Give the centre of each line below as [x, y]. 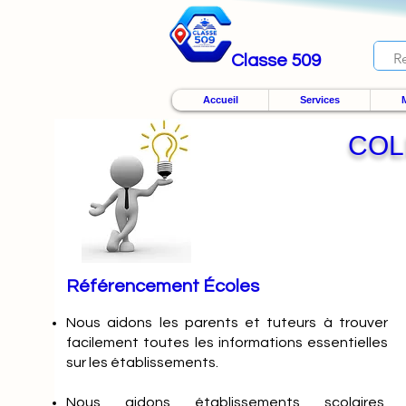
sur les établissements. [142, 362]
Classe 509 [276, 61]
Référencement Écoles [163, 286]
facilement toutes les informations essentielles [227, 343]
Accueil [220, 100]
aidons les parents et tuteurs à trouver [248, 323]
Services [319, 100]
